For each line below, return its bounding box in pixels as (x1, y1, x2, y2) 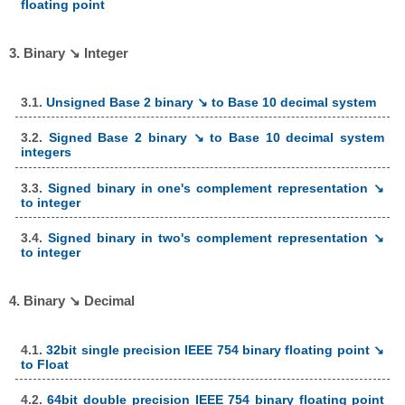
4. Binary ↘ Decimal (9, 293, 136, 309)
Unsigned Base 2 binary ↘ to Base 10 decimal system (45, 94, 376, 109)
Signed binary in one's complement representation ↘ (47, 180, 385, 195)
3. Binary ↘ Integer (9, 45, 129, 61)
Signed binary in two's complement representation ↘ (47, 231, 385, 246)
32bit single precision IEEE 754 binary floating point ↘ (46, 342, 385, 357)
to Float (20, 356, 69, 372)
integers (20, 145, 71, 160)
